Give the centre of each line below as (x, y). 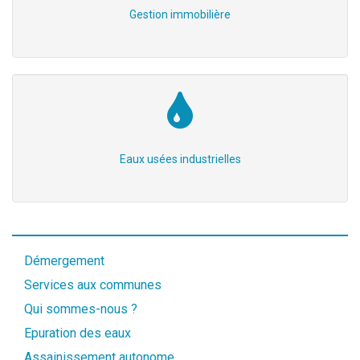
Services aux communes (93, 285)
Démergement (64, 261)
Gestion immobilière (180, 15)
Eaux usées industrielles (180, 160)
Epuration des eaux (78, 333)
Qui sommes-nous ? (81, 309)
